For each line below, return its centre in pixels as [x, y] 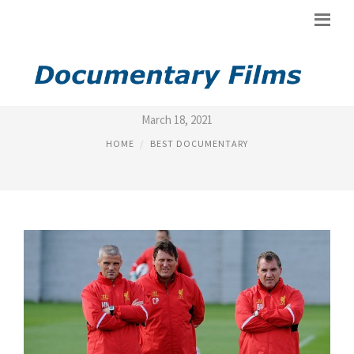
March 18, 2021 [177, 120]
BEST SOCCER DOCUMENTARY [177, 92]
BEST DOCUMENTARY [199, 143]
